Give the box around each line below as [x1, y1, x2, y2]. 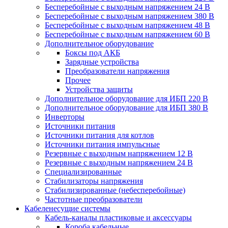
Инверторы [45, 112, 84, 121]
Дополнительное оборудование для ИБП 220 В [45, 94, 208, 103]
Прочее [65, 76, 91, 84]
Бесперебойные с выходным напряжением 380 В [45, 12, 214, 20]
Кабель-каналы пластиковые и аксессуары [45, 213, 192, 222]
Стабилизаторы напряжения [45, 177, 143, 185]
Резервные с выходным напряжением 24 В [45, 158, 193, 167]
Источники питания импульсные [45, 140, 160, 149]
